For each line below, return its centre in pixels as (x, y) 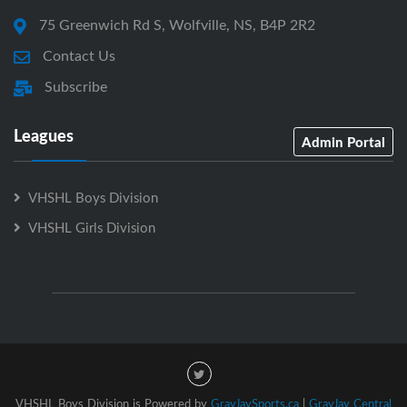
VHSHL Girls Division (92, 228)
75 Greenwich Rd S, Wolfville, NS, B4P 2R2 (177, 25)
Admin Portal (343, 142)
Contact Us (79, 56)
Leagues (44, 136)
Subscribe (76, 87)
